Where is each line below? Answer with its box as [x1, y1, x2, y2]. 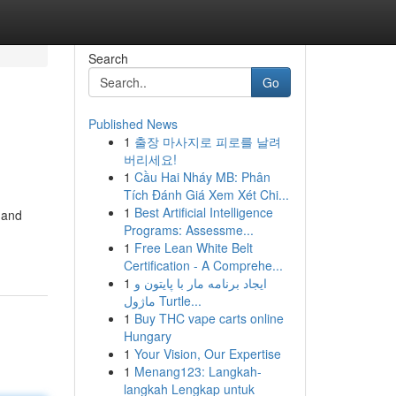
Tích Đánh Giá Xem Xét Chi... [123, 186, 289, 203]
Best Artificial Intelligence [133, 203, 273, 221]
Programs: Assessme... [123, 221, 254, 239]
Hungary [123, 327, 171, 345]
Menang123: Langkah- [133, 362, 262, 380]
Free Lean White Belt [133, 239, 253, 256]
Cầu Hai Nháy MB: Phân [133, 168, 270, 186]
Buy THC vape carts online [133, 309, 284, 327]
